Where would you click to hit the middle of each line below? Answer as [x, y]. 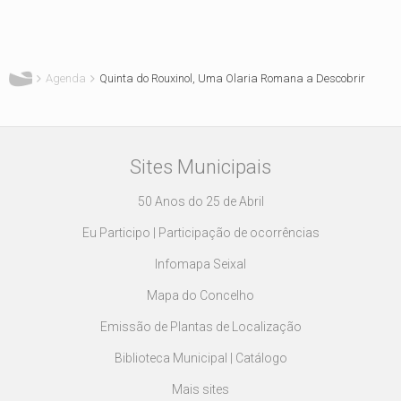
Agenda [66, 79]
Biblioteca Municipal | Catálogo [200, 358]
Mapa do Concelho [200, 296]
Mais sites [200, 390]
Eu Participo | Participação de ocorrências [200, 233]
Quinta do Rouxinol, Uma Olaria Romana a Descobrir [232, 79]
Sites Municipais [200, 167]
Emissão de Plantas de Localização [200, 327]
